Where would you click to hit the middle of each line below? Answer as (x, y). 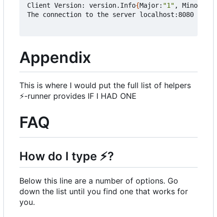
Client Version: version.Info (81, 5)
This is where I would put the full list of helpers (105, 85)
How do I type (60, 156)
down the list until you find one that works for (104, 192)
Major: (151, 5)
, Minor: (190, 5)
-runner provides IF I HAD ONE (80, 96)
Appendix (55, 57)
